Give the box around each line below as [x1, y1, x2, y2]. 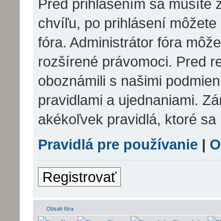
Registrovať [42, 168, 116, 185]
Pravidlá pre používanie [38, 136, 198, 152]
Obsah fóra [46, 205, 74, 212]
